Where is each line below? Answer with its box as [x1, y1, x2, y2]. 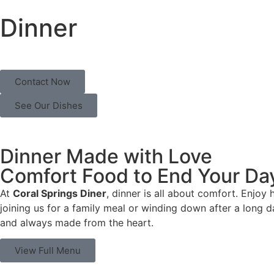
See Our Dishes [15, 99, 83, 111]
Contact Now [15, 75, 70, 87]
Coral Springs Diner [13, 187, 106, 199]
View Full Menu [15, 245, 81, 257]
